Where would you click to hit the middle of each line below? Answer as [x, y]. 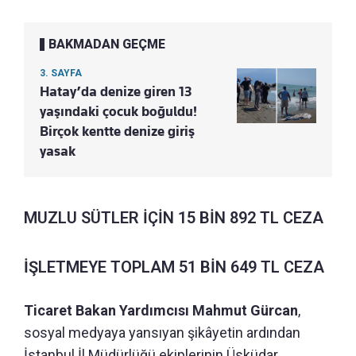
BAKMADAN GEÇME [107, 44]
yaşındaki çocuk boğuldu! [118, 111]
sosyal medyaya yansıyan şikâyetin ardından [162, 332]
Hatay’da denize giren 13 [116, 91]
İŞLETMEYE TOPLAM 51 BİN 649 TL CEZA [174, 267]
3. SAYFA [61, 73]
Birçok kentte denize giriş [117, 131]
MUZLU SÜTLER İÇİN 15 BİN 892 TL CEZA [174, 217]
